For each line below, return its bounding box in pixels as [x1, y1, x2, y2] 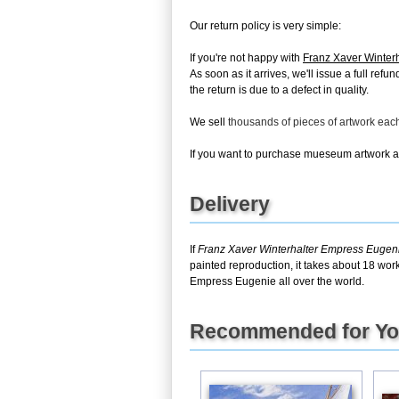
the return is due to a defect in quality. [190, 83, 369, 96]
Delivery [190, 191, 270, 216]
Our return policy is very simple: [190, 19, 341, 32]
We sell [190, 115, 228, 128]
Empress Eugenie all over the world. [190, 274, 364, 288]
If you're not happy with [190, 51, 303, 64]
